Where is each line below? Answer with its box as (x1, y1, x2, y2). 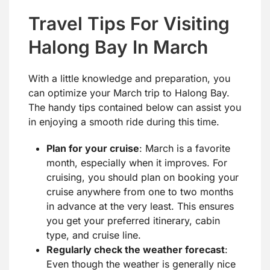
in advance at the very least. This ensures (46, 200, 234, 213)
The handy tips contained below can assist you (28, 101, 241, 114)
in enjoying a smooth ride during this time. (28, 116, 219, 128)
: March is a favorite (139, 142, 230, 155)
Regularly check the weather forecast (46, 243, 225, 256)
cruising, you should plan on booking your (46, 171, 239, 184)
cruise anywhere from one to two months (46, 186, 233, 198)
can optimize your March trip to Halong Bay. (28, 87, 230, 99)
